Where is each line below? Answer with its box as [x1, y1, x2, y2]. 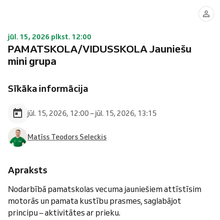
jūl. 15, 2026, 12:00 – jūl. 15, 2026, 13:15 [27, 109, 157, 118]
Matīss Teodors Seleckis [27, 132, 107, 141]
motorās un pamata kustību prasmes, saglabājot [8, 196, 181, 206]
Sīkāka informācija [8, 82, 88, 94]
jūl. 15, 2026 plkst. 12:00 [8, 32, 91, 41]
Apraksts [8, 164, 47, 176]
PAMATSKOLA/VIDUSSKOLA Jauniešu [8, 42, 192, 55]
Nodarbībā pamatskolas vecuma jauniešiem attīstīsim [8, 184, 201, 194]
